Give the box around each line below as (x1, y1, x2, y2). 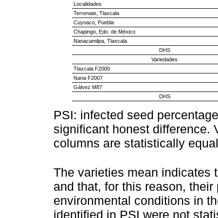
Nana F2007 (73, 75, 103, 81)
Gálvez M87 (73, 84, 102, 91)
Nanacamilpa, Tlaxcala (73, 38, 127, 44)
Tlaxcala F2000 (73, 66, 110, 72)
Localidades (73, 1, 102, 7)
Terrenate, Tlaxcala (73, 10, 119, 17)
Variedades (151, 56, 178, 63)
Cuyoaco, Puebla (73, 19, 114, 26)
